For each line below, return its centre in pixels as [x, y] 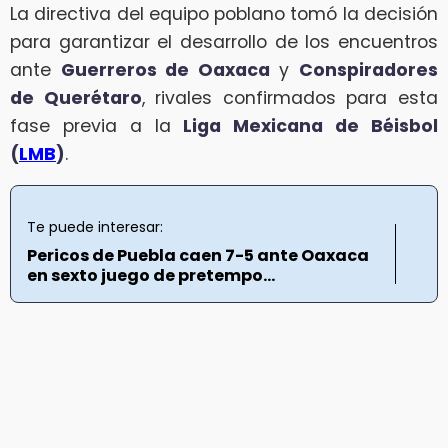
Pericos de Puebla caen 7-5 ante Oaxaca [198, 256]
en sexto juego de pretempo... [151, 276]
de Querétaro [76, 97]
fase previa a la [97, 125]
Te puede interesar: [95, 227]
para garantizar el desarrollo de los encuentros [224, 41]
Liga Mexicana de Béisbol [311, 125]
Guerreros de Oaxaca [165, 69]
